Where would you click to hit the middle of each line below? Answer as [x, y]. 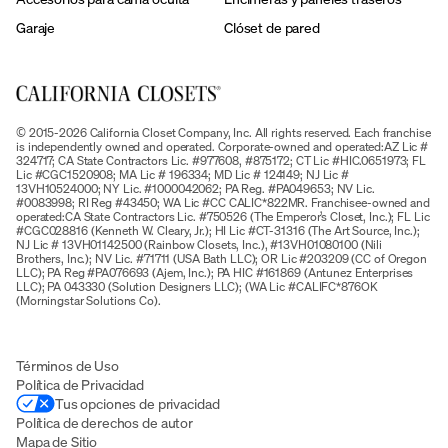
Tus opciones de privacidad [137, 403]
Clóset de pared [271, 27]
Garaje [36, 27]
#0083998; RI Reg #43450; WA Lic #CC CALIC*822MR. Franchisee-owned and [223, 202]
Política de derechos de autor [104, 422]
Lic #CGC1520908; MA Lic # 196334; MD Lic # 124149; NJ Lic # [182, 174]
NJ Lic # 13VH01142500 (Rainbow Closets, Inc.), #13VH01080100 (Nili [199, 244]
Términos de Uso [67, 365]
